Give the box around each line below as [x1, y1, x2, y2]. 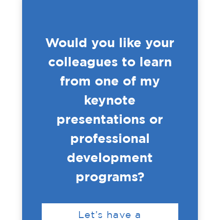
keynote [84, 92, 136, 107]
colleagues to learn [48, 54, 172, 69]
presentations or [56, 111, 164, 126]
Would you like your [45, 34, 175, 50]
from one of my [59, 73, 160, 88]
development [67, 149, 153, 165]
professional [70, 130, 150, 145]
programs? [75, 168, 144, 184]
